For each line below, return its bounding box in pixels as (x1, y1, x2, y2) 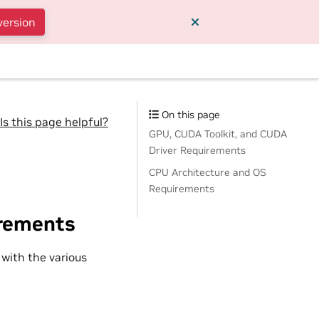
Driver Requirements (149, 144, 246, 157)
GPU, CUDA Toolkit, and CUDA (149, 127, 287, 140)
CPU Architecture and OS (149, 166, 266, 179)
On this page (159, 108, 221, 121)
